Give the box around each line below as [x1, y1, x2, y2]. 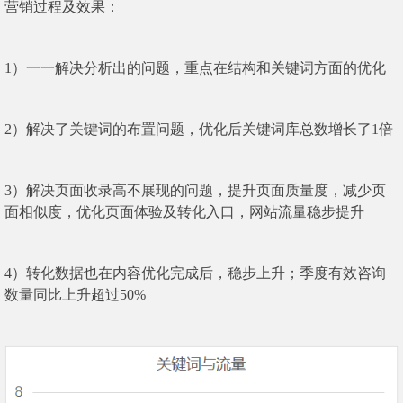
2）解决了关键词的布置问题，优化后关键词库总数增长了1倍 [4, 121, 393, 138]
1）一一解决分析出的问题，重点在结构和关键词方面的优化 [4, 60, 386, 76]
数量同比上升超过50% [4, 287, 146, 303]
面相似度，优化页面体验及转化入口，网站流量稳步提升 [4, 204, 364, 220]
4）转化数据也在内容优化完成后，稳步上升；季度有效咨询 [4, 265, 386, 282]
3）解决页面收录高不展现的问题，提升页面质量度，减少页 [4, 183, 386, 199]
